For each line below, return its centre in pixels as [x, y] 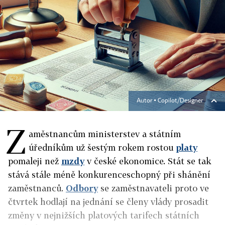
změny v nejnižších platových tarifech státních [104, 215]
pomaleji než [35, 161]
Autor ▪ [147, 101]
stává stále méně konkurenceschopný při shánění [109, 175]
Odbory [82, 188]
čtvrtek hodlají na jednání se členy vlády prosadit [108, 202]
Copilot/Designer [180, 101]
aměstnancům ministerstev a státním [105, 134]
